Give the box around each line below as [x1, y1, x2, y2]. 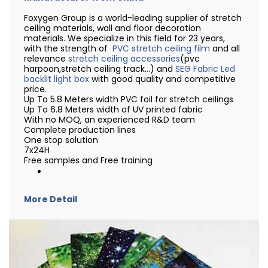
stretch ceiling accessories [68, 53, 180, 65]
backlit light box [24, 73, 89, 85]
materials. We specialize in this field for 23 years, [24, 32, 225, 44]
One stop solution [24, 134, 98, 146]
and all [210, 42, 240, 54]
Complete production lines [24, 124, 136, 136]
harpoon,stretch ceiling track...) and [24, 63, 175, 75]
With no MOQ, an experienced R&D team [24, 114, 195, 126]
